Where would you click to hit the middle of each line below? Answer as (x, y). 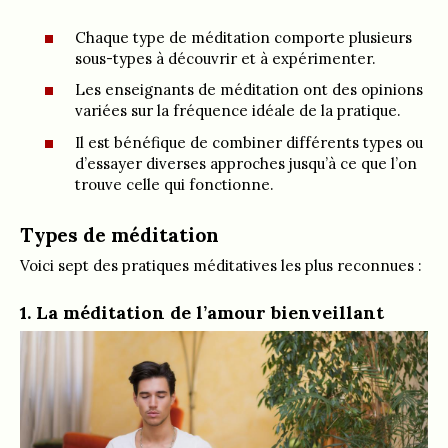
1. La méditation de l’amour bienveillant (202, 312)
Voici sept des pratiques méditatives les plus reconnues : (221, 265)
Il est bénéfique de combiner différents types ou (249, 142)
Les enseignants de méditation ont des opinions (249, 89)
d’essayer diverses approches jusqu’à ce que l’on (246, 163)
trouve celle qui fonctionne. (174, 184)
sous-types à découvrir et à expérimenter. (225, 58)
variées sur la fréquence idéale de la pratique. (238, 110)
